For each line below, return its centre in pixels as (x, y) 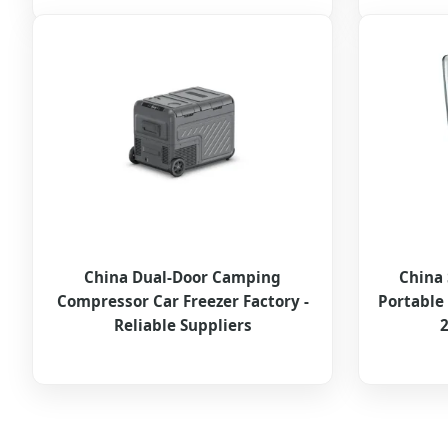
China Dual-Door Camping (183, 277)
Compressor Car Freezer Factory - (182, 301)
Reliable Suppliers (182, 325)
